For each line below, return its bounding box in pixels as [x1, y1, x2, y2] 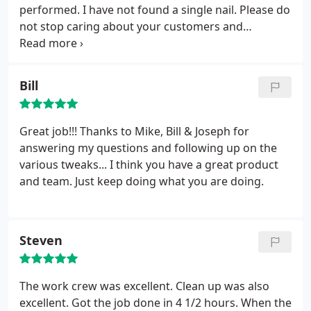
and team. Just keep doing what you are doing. [19, 174, 264, 189]
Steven [19, 232, 62, 249]
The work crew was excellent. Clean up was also [19, 278, 269, 294]
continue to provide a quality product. [19, 35, 218, 51]
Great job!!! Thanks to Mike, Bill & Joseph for [19, 124, 249, 139]
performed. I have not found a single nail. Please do [19, 2, 290, 17]
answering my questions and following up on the [19, 140, 277, 155]
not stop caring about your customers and [19, 19, 243, 34]
